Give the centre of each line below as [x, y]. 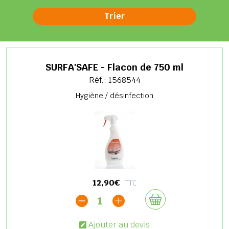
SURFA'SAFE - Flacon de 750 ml [114, 67]
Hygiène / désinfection [114, 95]
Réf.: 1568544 [114, 80]
